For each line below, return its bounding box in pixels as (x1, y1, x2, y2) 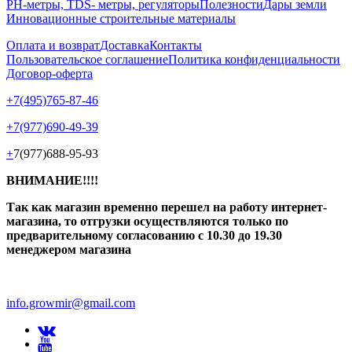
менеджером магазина (6, 243, 134, 257)
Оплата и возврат (6, 38, 100, 53)
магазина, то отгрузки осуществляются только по (6, 214, 288, 229)
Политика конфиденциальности (168, 53, 340, 67)
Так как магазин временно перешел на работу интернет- (6, 200, 327, 214)
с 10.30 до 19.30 (198, 229, 285, 243)
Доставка (100, 38, 149, 53)
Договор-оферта (6, 67, 93, 81)
